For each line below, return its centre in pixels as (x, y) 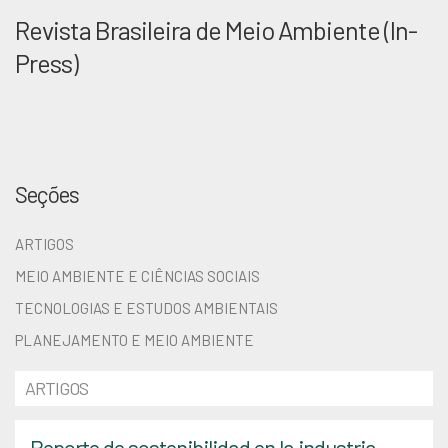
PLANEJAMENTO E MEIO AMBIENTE (134, 340)
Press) (46, 62)
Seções (47, 194)
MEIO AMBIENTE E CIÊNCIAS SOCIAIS (137, 276)
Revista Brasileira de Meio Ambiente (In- (216, 29)
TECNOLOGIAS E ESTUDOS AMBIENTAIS (146, 308)
